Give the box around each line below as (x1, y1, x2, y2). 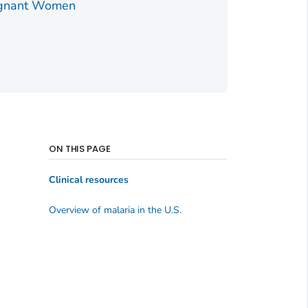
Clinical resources (48, 173, 129, 187)
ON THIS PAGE (48, 142, 111, 155)
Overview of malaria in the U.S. (48, 203, 181, 217)
